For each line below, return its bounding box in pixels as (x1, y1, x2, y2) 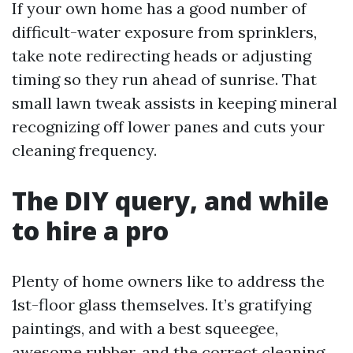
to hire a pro (12, 213, 169, 247)
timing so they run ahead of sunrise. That (12, 69, 317, 89)
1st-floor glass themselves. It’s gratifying (12, 294, 311, 314)
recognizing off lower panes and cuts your (12, 116, 325, 136)
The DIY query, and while (12, 183, 329, 217)
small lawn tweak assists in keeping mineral (12, 92, 337, 113)
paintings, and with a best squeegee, (12, 318, 278, 338)
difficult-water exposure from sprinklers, (12, 21, 317, 42)
